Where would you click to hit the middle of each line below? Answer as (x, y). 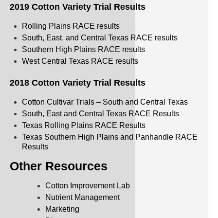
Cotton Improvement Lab (88, 186)
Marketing (62, 209)
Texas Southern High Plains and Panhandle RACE (110, 137)
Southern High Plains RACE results (83, 49)
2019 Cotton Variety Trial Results (78, 7)
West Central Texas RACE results (80, 61)
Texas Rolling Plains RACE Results (84, 125)
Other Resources (59, 166)
